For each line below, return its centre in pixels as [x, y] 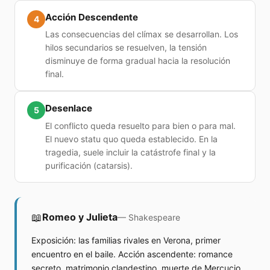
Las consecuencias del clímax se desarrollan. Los [142, 34]
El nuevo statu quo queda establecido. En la [131, 139]
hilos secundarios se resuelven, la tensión [126, 48]
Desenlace [69, 108]
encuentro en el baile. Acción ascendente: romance [132, 254]
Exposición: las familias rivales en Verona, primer [126, 240]
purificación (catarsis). [89, 165]
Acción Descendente [92, 17]
